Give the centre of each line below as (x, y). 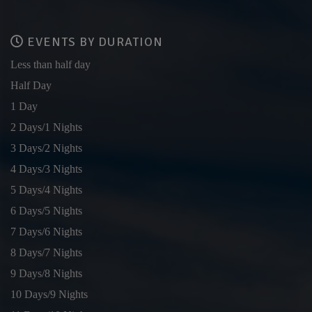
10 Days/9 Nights (49, 294)
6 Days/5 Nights (46, 211)
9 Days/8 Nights (46, 273)
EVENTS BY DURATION (93, 42)
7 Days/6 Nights (46, 232)
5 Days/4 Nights (46, 190)
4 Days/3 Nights (46, 169)
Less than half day (50, 64)
